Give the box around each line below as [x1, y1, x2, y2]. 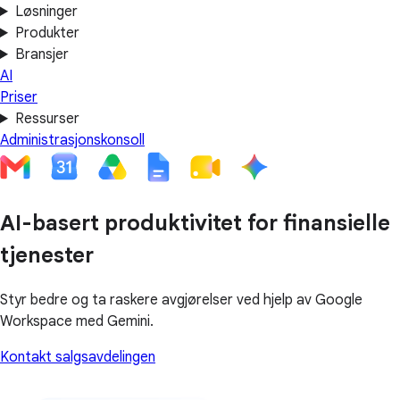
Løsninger [14, 3, 78, 21]
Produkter [14, 24, 79, 42]
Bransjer [14, 46, 69, 63]
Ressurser [14, 110, 79, 128]
